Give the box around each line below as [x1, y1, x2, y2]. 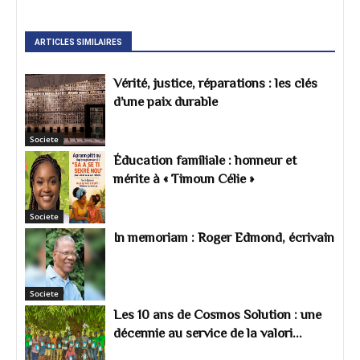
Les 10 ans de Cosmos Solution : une [113, 306, 321, 322]
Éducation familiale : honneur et [113, 152, 297, 168]
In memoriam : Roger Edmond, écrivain [113, 229, 334, 245]
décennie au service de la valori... [113, 325, 302, 341]
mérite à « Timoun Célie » [113, 170, 254, 186]
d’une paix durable [113, 93, 218, 109]
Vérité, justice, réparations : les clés [113, 75, 317, 91]
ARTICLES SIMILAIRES [35, 37, 122, 47]
